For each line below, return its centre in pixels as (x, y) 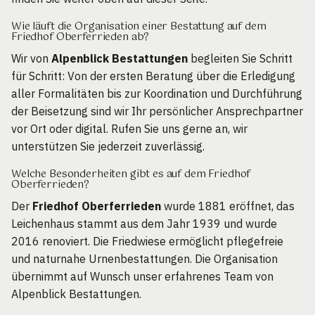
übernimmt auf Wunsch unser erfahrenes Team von (142, 277)
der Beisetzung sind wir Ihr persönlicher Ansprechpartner (157, 111)
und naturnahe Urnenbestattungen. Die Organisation (144, 259)
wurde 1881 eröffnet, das (228, 206)
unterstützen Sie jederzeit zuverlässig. (108, 147)
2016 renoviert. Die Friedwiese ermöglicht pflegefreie (147, 242)
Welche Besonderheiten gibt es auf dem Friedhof (131, 175)
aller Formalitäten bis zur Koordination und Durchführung (157, 94)
